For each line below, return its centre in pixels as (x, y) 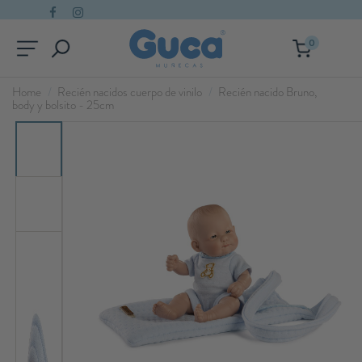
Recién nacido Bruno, (267, 93)
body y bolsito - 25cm (63, 105)
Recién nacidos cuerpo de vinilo (130, 93)
